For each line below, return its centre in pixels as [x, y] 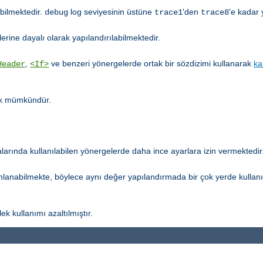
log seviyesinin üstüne [111, 11]
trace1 [168, 12]
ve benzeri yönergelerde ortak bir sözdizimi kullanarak [151, 63]
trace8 [215, 12]
